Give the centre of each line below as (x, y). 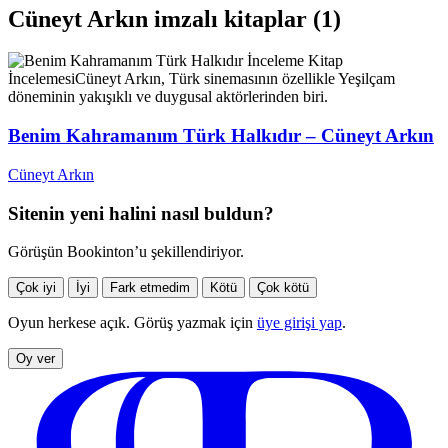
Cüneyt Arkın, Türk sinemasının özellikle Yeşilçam (235, 79)
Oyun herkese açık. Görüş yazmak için (132, 323)
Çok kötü (283, 288)
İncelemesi (41, 79)
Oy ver (35, 359)
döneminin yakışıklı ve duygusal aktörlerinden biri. (168, 97)
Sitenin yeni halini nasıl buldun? (141, 213)
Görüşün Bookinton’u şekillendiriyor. (126, 252)
